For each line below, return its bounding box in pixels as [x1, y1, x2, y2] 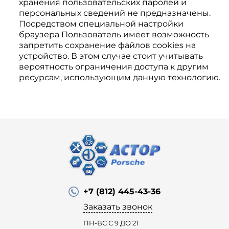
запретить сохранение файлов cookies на [18, 40, 196, 50]
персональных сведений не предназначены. [18, 8, 211, 18]
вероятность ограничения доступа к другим [18, 62, 209, 72]
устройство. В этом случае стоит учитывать [18, 51, 203, 61]
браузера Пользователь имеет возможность [18, 30, 209, 39]
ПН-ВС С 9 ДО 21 [83, 218, 139, 227]
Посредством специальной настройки [18, 19, 184, 29]
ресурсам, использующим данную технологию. [18, 73, 220, 82]
